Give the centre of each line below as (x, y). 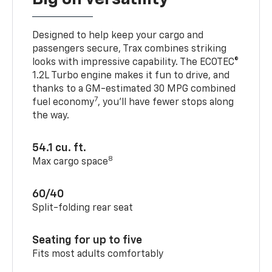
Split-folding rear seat (83, 209)
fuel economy (63, 103)
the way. (51, 116)
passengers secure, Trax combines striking (130, 49)
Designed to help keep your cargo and (118, 36)
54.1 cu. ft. (59, 148)
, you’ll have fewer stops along (166, 103)
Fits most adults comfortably (98, 255)
